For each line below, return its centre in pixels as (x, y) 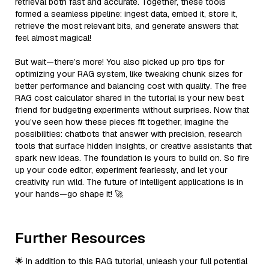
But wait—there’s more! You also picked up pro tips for (120, 62)
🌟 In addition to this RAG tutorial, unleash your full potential (131, 261)
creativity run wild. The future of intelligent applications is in (129, 182)
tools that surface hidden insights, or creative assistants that (133, 146)
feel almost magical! (53, 38)
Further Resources (80, 238)
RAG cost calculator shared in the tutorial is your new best (129, 98)
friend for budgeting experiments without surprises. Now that (132, 110)
